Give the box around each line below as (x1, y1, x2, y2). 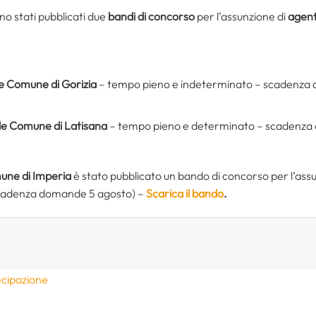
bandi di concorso (108, 8, 195, 23)
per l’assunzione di (195, 8, 288, 23)
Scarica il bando (146, 186, 224, 200)
